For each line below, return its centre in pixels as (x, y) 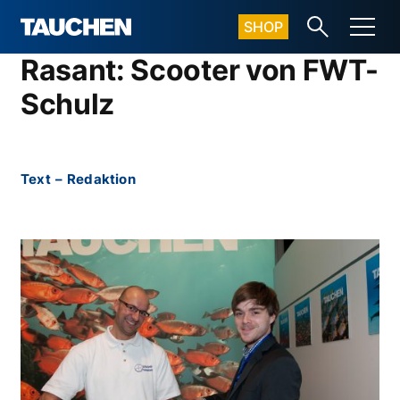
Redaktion (101, 179)
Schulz (68, 104)
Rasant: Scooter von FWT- (200, 70)
